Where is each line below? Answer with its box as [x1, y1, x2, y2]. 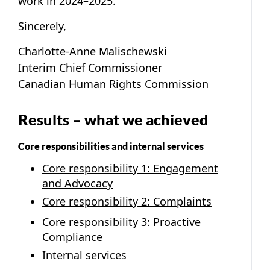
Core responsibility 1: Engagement [42, 160, 218, 175]
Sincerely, [18, 18, 66, 33]
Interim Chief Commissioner [18, 60, 162, 75]
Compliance [42, 229, 102, 244]
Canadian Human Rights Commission [18, 76, 209, 91]
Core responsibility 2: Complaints [42, 193, 212, 209]
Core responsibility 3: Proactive [42, 214, 201, 229]
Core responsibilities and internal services [18, 140, 204, 152]
